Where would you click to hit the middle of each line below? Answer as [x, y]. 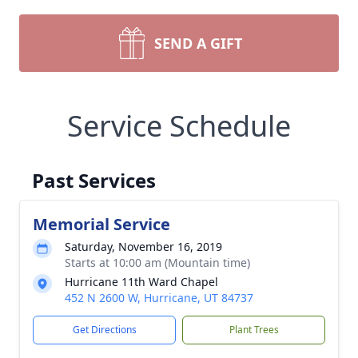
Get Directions [104, 330]
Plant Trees [254, 330]
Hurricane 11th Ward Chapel [141, 282]
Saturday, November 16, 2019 [143, 247]
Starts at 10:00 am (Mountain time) [157, 263]
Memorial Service [101, 224]
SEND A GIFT [198, 43]
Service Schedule [179, 126]
